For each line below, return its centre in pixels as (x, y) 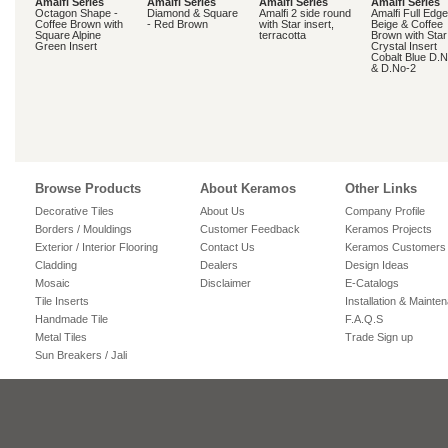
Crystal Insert (404, 46)
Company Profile (385, 211)
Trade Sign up (379, 337)
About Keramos (248, 188)
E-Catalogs (372, 283)
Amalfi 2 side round (305, 13)
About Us (222, 211)
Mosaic (52, 283)
